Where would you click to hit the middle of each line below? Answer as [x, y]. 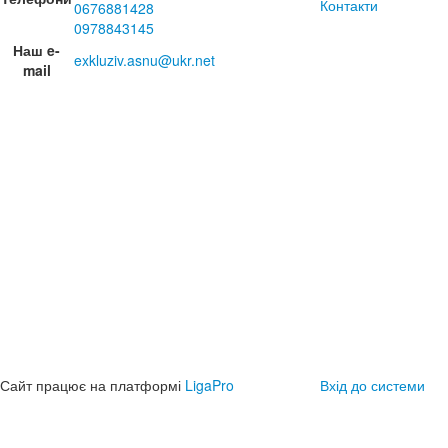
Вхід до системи [372, 385]
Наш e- [36, 50]
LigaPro [209, 385]
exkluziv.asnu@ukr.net [144, 60]
